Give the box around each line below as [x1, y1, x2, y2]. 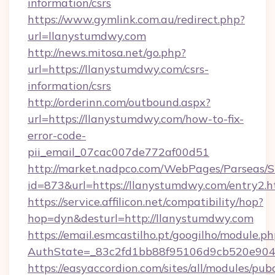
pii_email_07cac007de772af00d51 [28, 145, 209, 159]
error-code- [28, 128, 86, 142]
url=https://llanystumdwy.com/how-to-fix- [28, 112, 244, 126]
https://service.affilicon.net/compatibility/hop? [28, 195, 263, 209]
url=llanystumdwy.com [28, 29, 146, 43]
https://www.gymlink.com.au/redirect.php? [28, 12, 245, 26]
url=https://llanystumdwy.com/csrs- [28, 62, 209, 76]
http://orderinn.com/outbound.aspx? [28, 95, 211, 109]
